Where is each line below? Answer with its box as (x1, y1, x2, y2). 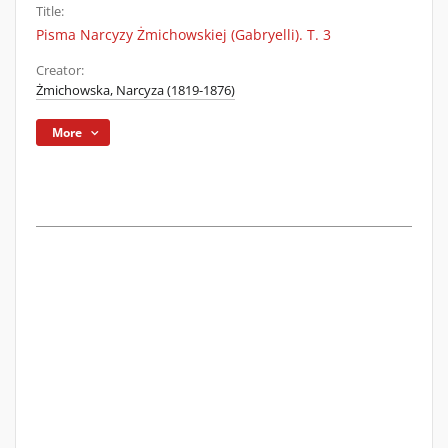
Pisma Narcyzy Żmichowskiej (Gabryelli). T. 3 (36, 25, 331, 44)
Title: (36, 3, 64, 20)
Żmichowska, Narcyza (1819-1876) (36, 82, 235, 99)
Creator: (36, 62, 84, 79)
